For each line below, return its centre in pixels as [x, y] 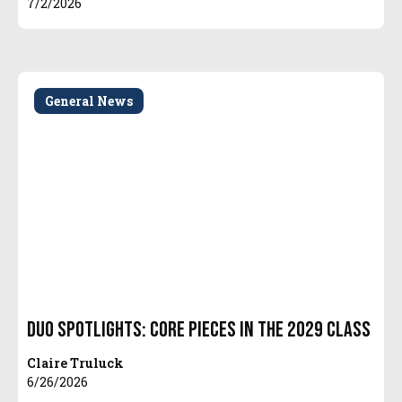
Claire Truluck [76, 363]
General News [89, 101]
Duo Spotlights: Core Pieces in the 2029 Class [199, 330]
